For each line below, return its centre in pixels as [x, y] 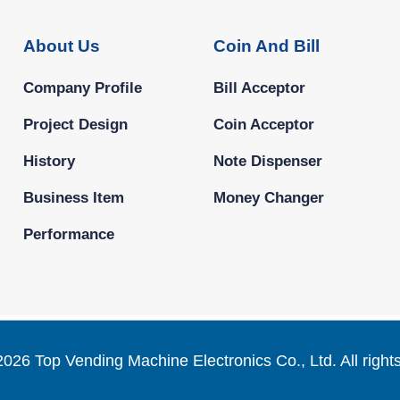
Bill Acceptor [259, 87]
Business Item [73, 197]
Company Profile [82, 87]
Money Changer [268, 197]
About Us [61, 46]
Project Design [75, 124]
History [49, 160]
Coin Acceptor [263, 124]
